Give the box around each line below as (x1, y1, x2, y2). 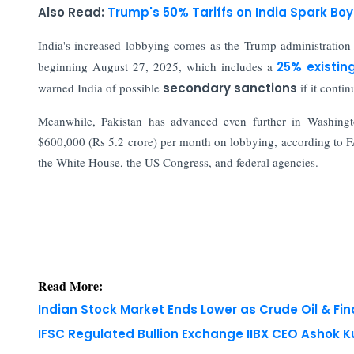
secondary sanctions (162, 79, 297, 96)
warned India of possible (37, 79, 163, 96)
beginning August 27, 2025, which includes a (37, 58, 273, 74)
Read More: (37, 276, 103, 295)
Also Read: (37, 3, 107, 21)
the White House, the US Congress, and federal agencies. (37, 153, 318, 170)
